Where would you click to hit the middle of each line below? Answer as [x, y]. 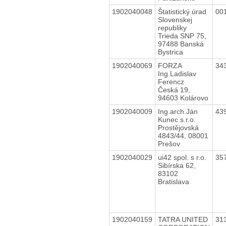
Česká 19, [174, 90]
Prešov [169, 144]
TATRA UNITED [183, 219]
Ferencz [171, 81]
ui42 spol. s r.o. [182, 157]
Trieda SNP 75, [182, 36]
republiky [172, 27]
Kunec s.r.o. [177, 119]
